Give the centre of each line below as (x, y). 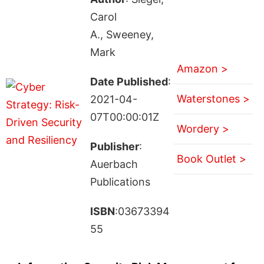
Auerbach (114, 164)
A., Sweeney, (122, 34)
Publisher (114, 146)
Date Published (129, 81)
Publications (120, 181)
